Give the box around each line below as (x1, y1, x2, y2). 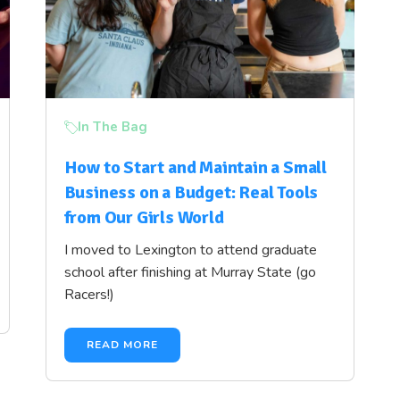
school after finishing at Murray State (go (63, 262, 316, 282)
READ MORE (86, 337, 158, 352)
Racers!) (63, 285, 114, 304)
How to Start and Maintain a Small (63, 156, 328, 179)
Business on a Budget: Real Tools (63, 181, 319, 204)
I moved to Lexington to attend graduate (63, 240, 317, 260)
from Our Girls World (63, 206, 224, 229)
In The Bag (77, 118, 147, 136)
